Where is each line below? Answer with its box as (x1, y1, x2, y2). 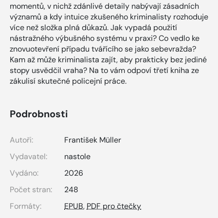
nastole (64, 151, 91, 162)
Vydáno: (10, 168, 38, 179)
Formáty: (10, 201, 41, 212)
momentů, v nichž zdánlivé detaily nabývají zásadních (10, 1, 199, 12)
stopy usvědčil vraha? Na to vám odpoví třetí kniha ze (10, 65, 199, 76)
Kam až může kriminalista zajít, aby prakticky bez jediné (10, 54, 207, 65)
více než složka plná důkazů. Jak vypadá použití (10, 22, 177, 33)
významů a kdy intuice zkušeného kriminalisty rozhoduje (10, 12, 208, 22)
